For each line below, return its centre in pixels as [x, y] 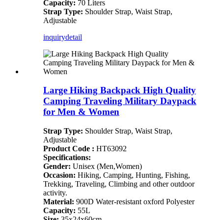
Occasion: [59, 175]
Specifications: [67, 158]
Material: [59, 202]
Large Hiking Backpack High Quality [120, 90]
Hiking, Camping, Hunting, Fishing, [133, 175]
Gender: [57, 166]
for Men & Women [81, 112]
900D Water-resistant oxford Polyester [134, 202]
